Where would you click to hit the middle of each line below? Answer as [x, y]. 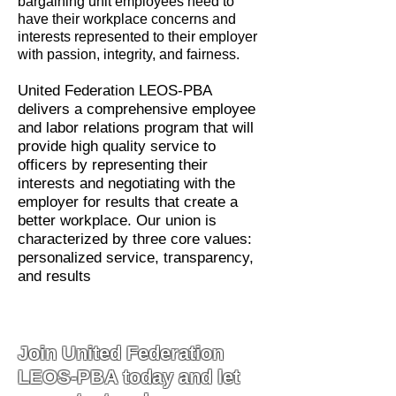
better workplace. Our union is [117, 221]
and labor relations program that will [136, 128]
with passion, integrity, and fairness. [132, 54]
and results [54, 276]
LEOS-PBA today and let [129, 377]
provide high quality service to [117, 146]
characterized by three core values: [135, 239]
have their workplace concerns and [127, 19]
